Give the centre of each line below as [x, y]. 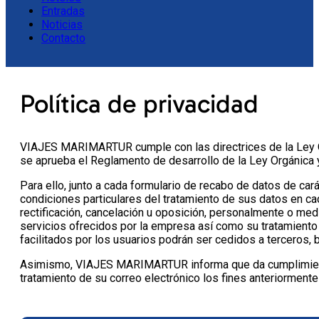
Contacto [63, 38]
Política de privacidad [139, 104]
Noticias [62, 25]
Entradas [63, 11]
